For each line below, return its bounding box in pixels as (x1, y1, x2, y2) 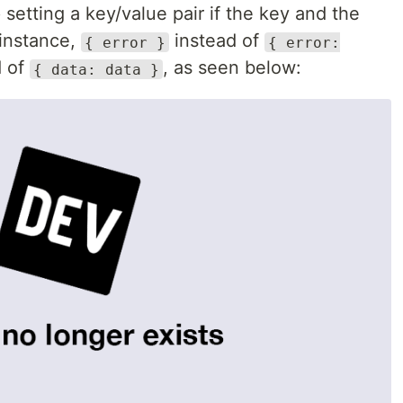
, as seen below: (163, 57, 301, 79)
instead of (169, 30, 264, 52)
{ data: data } (33, 60, 159, 78)
